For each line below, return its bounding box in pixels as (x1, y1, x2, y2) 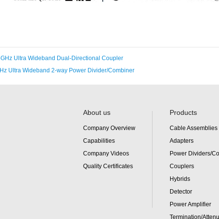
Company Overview (83, 124, 135, 131)
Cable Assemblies (170, 124, 218, 131)
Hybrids (170, 175, 190, 182)
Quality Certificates (83, 162, 133, 170)
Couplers (170, 162, 194, 170)
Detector (170, 188, 192, 195)
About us (83, 108, 110, 116)
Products (170, 108, 197, 116)
